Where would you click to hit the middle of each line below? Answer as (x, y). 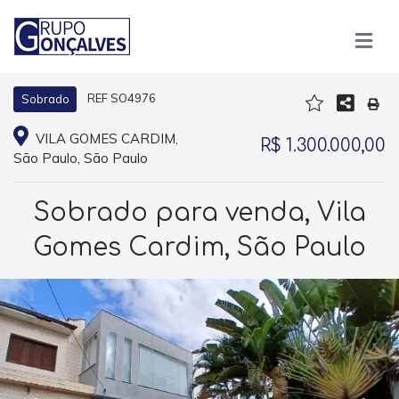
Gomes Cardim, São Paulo (199, 248)
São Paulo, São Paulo (81, 158)
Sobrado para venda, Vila (199, 213)
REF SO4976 (121, 98)
